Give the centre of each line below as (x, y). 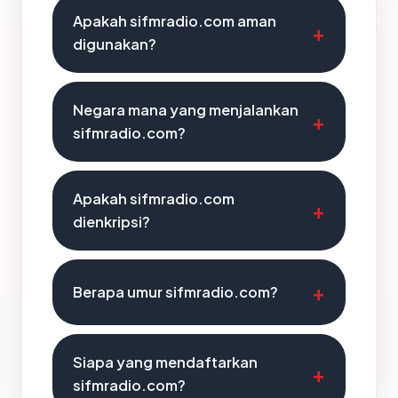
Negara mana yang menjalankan (186, 110)
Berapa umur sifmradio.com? (175, 292)
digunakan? (115, 44)
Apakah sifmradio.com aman (175, 21)
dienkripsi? (111, 222)
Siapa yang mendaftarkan (165, 362)
